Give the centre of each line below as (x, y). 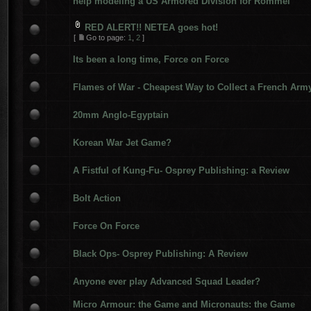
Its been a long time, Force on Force (151, 59)
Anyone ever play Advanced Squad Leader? (167, 281)
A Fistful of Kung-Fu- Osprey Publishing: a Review (181, 170)
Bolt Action (97, 198)
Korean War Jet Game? (122, 143)
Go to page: (107, 37)
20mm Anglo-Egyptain (121, 115)
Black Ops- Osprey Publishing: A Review (160, 254)
